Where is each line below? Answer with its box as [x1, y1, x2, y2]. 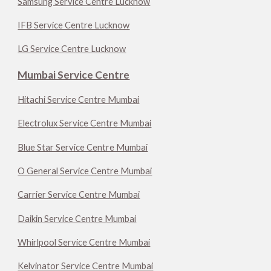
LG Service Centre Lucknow [18, 44, 126, 54]
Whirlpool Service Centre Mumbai [18, 237, 151, 247]
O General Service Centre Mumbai [18, 165, 152, 176]
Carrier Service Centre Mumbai [18, 189, 140, 200]
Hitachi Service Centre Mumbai [18, 94, 140, 105]
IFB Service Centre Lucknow [18, 19, 130, 30]
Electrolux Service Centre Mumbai [18, 118, 152, 129]
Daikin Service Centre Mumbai [18, 213, 137, 224]
